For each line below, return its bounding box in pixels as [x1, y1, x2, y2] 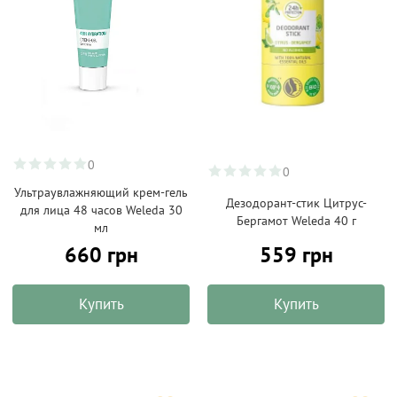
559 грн [259, 241, 333, 269]
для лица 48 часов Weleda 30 [19, 202, 183, 218]
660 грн [64, 241, 138, 269]
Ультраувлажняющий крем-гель [14, 184, 188, 200]
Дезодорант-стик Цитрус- [225, 195, 367, 211]
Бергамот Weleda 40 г [236, 213, 356, 229]
